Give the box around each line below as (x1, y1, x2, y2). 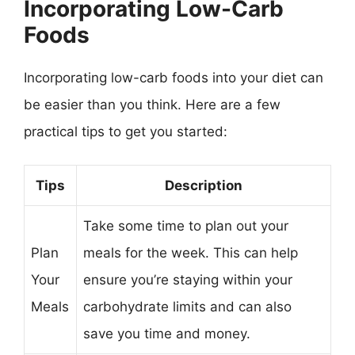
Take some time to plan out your (83, 218, 288, 234)
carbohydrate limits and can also (83, 299, 292, 315)
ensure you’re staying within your (83, 272, 292, 288)
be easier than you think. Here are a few (24, 96, 281, 113)
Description (165, 177, 242, 193)
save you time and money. (83, 326, 250, 342)
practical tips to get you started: (24, 123, 227, 139)
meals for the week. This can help (83, 245, 298, 261)
